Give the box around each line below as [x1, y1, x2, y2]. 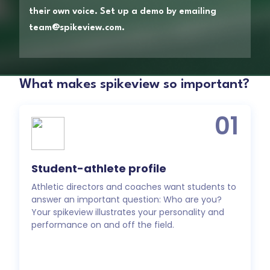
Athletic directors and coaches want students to [31, 181, 236, 193]
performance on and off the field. [31, 219, 174, 231]
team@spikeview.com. [29, 24, 125, 33]
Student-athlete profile [31, 161, 166, 177]
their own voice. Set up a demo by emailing [29, 7, 216, 17]
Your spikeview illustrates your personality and [31, 206, 224, 219]
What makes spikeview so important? [19, 78, 250, 92]
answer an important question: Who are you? [31, 193, 222, 206]
